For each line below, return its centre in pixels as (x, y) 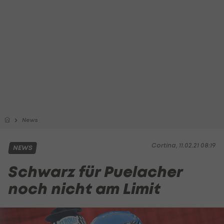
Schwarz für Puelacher (95, 172)
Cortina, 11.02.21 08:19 (184, 145)
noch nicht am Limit (84, 189)
